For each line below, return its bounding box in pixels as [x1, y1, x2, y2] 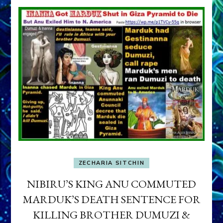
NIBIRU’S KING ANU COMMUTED [27, 177, 196, 192]
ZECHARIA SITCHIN [78, 159, 145, 167]
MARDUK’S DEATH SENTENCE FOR [22, 192, 201, 207]
